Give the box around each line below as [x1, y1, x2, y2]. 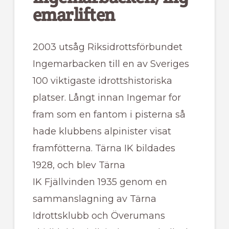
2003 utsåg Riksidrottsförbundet [32, 41, 182, 53]
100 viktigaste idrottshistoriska [32, 75, 172, 87]
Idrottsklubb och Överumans [32, 210, 165, 222]
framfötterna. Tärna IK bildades [32, 143, 175, 154]
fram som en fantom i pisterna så [32, 109, 186, 121]
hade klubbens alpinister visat [32, 126, 171, 138]
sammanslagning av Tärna [32, 193, 156, 205]
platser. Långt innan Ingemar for [32, 92, 181, 104]
